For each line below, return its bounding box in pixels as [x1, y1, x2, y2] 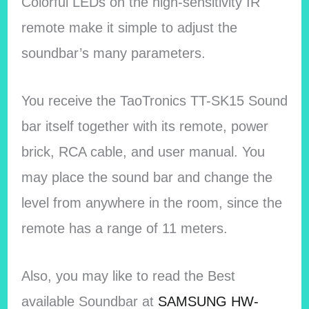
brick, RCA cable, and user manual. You [21, 143, 265, 159]
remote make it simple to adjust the [21, 19, 237, 35]
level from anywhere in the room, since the [21, 195, 282, 210]
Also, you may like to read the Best [21, 268, 235, 283]
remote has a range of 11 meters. [21, 220, 228, 236]
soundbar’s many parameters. [21, 45, 206, 61]
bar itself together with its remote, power [21, 118, 268, 134]
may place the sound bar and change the [21, 169, 272, 185]
